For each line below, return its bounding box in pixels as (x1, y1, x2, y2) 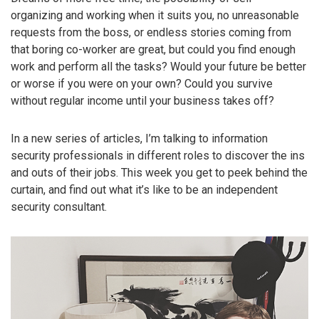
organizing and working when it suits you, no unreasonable (11, 9, 299, 23)
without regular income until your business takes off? (11, 94, 274, 108)
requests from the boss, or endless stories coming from (11, 26, 291, 40)
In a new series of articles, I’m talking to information (11, 132, 268, 146)
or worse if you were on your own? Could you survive (11, 77, 273, 91)
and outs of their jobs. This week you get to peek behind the (11, 166, 308, 180)
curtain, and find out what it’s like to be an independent (11, 183, 278, 197)
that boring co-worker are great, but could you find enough (11, 43, 296, 57)
